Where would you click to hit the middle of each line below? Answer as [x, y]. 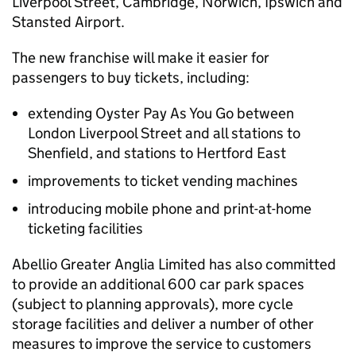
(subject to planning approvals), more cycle [153, 304]
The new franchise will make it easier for [141, 58]
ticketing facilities [85, 228]
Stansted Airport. [68, 22]
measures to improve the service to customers [162, 344]
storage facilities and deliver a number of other [163, 324]
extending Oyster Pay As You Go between [161, 113]
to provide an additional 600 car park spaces [158, 284]
